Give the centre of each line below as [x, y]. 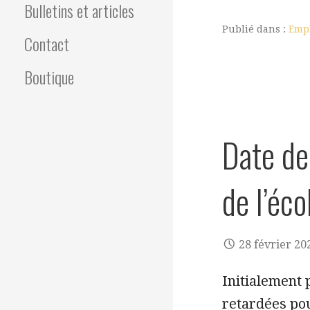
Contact [47, 44]
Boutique [49, 77]
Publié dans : [255, 29]
